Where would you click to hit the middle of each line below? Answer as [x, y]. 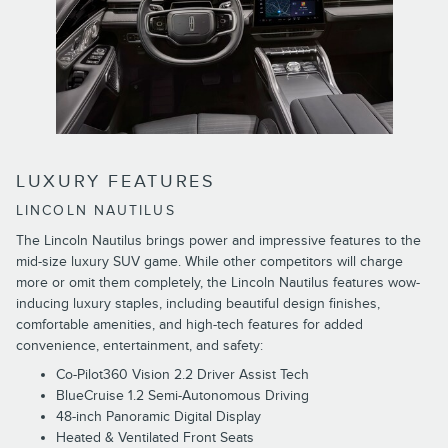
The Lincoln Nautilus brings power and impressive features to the [218, 240]
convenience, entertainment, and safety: [139, 345]
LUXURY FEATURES [116, 181]
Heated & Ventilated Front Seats [155, 437]
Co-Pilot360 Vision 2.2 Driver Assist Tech [182, 374]
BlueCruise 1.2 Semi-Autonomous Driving [182, 395]
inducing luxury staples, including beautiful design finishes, [198, 303]
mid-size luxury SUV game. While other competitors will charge [209, 261]
